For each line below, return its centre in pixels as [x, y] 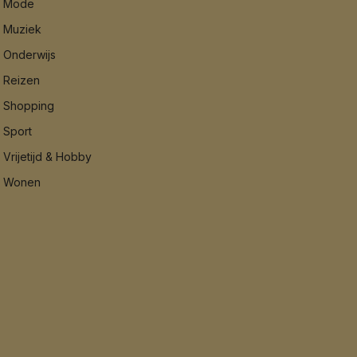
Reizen [22, 80]
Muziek [23, 29]
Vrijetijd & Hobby [48, 157]
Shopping [29, 106]
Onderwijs [30, 55]
